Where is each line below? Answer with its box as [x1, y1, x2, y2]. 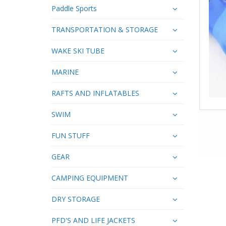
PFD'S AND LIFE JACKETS [51, 215, 135, 225]
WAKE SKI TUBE [51, 45, 104, 55]
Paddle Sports [51, 3, 97, 13]
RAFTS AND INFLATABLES [51, 88, 139, 98]
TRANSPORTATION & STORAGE [51, 24, 158, 34]
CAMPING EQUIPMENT [51, 173, 128, 183]
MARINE [51, 67, 79, 77]
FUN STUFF [51, 130, 90, 140]
